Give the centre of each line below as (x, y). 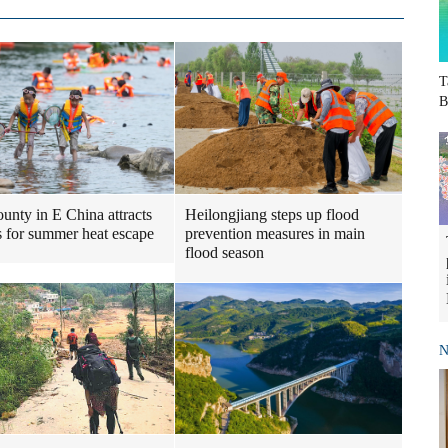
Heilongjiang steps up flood (272, 214)
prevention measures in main (275, 233)
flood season (224, 252)
